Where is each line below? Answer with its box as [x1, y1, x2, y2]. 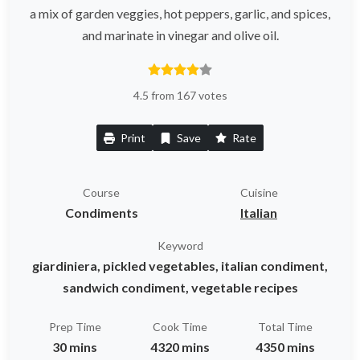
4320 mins [149, 338, 210, 354]
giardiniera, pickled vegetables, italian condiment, [32, 257, 328, 273]
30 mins [52, 338, 98, 354]
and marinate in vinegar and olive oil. [81, 27, 279, 43]
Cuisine [239, 185, 278, 199]
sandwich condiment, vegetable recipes [62, 279, 298, 295]
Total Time [257, 319, 313, 333]
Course [83, 185, 120, 199]
